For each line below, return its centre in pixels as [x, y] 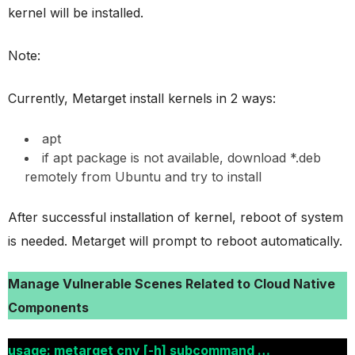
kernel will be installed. [76, 12]
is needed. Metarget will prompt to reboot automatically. [175, 240]
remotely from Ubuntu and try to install [143, 176]
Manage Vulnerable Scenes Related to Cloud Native [172, 283]
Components [48, 307]
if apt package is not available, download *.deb [181, 157]
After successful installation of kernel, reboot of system [176, 217]
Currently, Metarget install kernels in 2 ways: [142, 98]
